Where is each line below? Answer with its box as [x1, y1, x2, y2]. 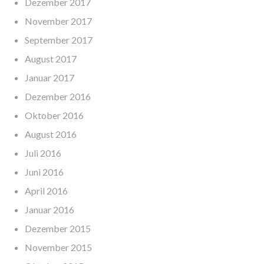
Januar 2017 [25, 72, 75, 84]
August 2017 [25, 53, 77, 65]
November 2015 [25, 242, 93, 253]
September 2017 [25, 34, 93, 46]
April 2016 [25, 185, 68, 197]
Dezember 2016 [25, 91, 91, 103]
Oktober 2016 [25, 110, 84, 121]
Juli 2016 [25, 147, 62, 159]
